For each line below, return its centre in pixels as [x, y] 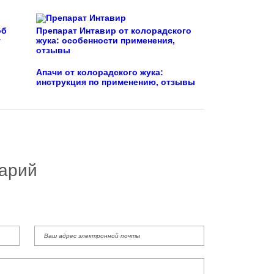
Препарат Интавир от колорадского [114, 31]
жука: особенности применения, [106, 41]
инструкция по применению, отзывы [116, 83]
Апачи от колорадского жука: [100, 73]
